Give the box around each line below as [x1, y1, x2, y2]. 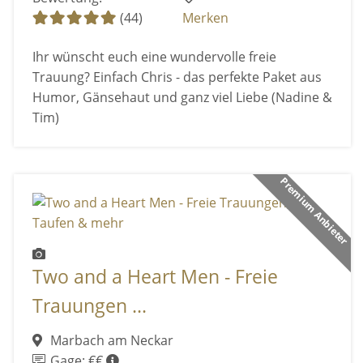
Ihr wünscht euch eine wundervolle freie [32, 47, 276, 66]
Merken [182, 9, 229, 28]
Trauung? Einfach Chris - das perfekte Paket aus [32, 67, 322, 86]
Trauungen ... [32, 293, 147, 319]
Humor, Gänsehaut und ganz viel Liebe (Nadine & [32, 88, 332, 106]
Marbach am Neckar [46, 331, 173, 349]
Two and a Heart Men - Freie [32, 264, 278, 290]
